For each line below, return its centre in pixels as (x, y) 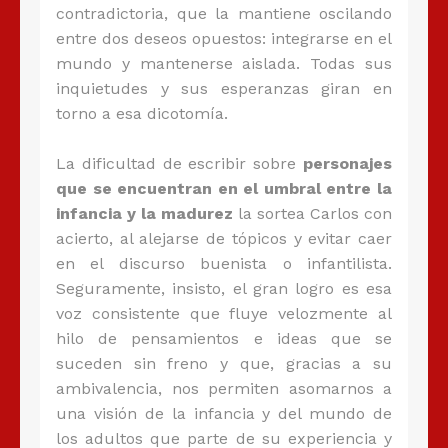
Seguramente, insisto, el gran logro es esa (224, 289)
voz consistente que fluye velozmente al (224, 314)
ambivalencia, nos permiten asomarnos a (224, 389)
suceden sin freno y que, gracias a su (224, 364)
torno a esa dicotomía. (142, 114)
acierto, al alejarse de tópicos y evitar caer (224, 239)
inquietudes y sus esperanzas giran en (224, 89)
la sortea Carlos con (312, 214)
